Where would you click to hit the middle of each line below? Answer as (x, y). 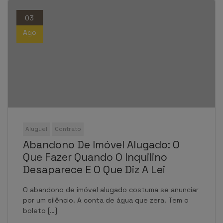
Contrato (68, 129)
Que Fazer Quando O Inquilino (95, 157)
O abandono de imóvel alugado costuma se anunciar (111, 190)
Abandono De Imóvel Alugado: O (101, 145)
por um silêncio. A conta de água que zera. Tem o (106, 200)
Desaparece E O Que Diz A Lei (94, 170)
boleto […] (40, 211)
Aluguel (36, 129)
